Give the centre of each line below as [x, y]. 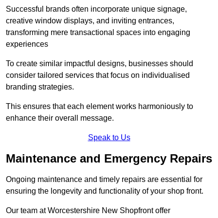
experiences [27, 44]
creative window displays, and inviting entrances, [90, 21]
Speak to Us [109, 138]
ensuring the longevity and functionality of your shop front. [105, 191]
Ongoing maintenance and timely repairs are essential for [104, 180]
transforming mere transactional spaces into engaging [98, 33]
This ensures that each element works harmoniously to [100, 107]
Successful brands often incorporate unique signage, [96, 9]
